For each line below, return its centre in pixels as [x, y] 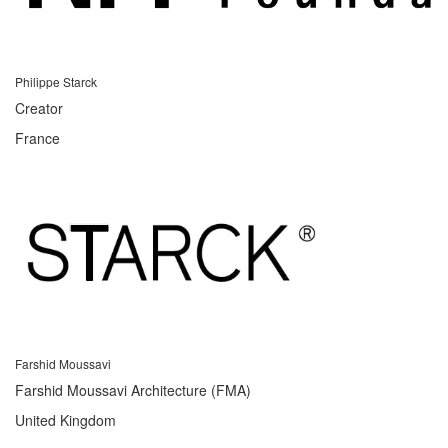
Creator [39, 107]
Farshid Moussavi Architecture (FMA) [133, 389]
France [37, 137]
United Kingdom [65, 419]
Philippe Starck [56, 81]
